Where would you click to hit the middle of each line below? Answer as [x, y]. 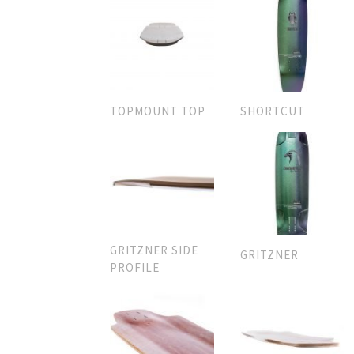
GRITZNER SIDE [154, 250]
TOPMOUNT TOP [158, 111]
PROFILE [135, 268]
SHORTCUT [272, 111]
